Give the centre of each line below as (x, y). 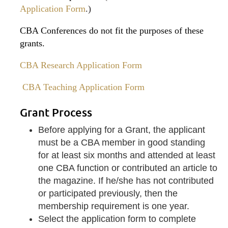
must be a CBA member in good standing (121, 143)
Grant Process (56, 112)
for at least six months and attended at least (126, 155)
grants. (32, 43)
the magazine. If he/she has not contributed (126, 181)
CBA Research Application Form (81, 65)
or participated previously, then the (108, 194)
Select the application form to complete (117, 219)
